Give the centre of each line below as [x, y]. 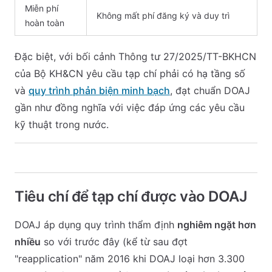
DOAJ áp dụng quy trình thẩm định [96, 225]
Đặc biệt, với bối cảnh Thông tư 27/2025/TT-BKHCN [135, 56]
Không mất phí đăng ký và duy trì [163, 15]
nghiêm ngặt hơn [217, 225]
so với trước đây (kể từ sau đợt [114, 242]
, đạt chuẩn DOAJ [210, 90]
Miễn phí [42, 8]
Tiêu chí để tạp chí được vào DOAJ [131, 196]
